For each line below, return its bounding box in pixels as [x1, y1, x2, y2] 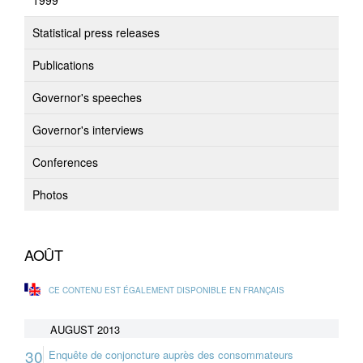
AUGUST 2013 [50, 322, 120, 337]
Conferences [32, 154, 98, 170]
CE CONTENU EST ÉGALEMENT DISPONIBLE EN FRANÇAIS [49, 284, 284, 296]
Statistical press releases [32, 24, 160, 41]
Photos [32, 186, 68, 203]
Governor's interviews [32, 122, 143, 138]
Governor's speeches [32, 89, 142, 105]
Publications [32, 57, 94, 73]
